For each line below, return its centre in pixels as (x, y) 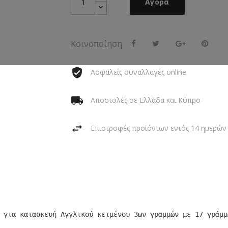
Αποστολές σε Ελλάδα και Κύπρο (146, 100)
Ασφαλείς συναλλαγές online (138, 72)
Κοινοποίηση (96, 44)
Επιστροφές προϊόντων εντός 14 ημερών (159, 128)
